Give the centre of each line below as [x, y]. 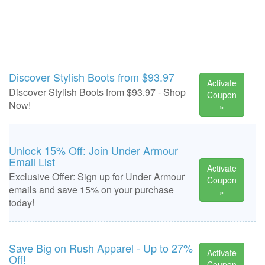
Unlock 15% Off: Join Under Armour [93, 150]
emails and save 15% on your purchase [91, 190]
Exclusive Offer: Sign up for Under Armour [97, 177]
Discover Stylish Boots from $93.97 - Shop [97, 92]
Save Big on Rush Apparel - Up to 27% [101, 248]
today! [22, 203]
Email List [32, 161]
